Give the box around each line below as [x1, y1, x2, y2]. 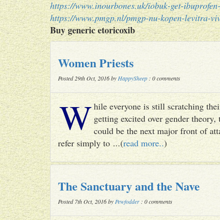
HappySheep [118, 74, 147, 82]
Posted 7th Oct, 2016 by [58, 197, 115, 205]
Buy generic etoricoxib [50, 24, 135, 36]
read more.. [123, 137, 164, 149]
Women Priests [58, 54, 134, 71]
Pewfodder [115, 197, 139, 205]
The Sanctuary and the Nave [58, 177, 200, 194]
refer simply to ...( [58, 137, 123, 149]
